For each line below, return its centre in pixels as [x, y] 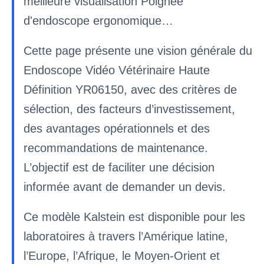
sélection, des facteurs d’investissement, [129, 109]
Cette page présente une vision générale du [138, 51]
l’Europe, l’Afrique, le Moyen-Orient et [122, 256]
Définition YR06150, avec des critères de [130, 90]
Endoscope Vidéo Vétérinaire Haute [117, 70]
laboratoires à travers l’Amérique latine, [126, 236]
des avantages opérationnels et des [117, 128]
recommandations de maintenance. [116, 148]
